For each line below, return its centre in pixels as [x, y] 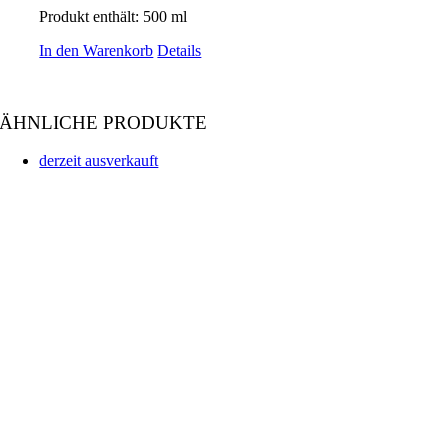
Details [179, 51]
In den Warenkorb [96, 51]
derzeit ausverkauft [99, 161]
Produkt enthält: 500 [105, 17]
